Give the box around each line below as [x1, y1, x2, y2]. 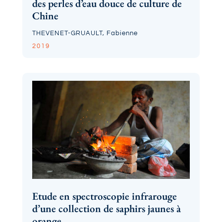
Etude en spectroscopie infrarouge [32, 189, 177, 203]
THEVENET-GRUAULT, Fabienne [32, 29, 138, 37]
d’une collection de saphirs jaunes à [32, 202, 181, 216]
